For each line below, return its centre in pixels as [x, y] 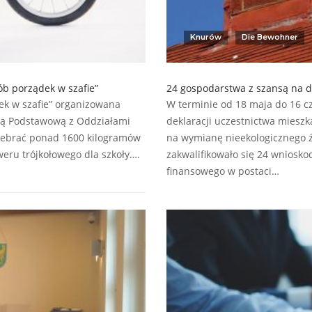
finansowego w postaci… [223, 171]
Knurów [206, 37]
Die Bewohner [270, 37]
